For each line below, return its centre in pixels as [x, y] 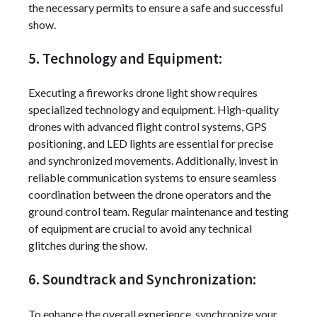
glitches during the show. [88, 246]
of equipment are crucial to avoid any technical [140, 229]
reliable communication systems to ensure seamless [152, 178]
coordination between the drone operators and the [150, 195]
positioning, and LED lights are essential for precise [151, 144]
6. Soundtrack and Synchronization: [142, 280]
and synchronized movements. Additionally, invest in [153, 161]
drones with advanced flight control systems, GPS [148, 127]
